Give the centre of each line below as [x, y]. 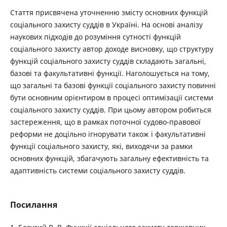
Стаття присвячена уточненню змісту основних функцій [109, 12]
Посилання [33, 205]
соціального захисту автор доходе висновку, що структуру [111, 49]
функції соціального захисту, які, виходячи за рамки [101, 146]
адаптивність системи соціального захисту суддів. [98, 171]
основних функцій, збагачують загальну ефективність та [109, 158]
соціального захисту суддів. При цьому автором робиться [110, 110]
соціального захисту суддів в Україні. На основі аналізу [106, 25]
